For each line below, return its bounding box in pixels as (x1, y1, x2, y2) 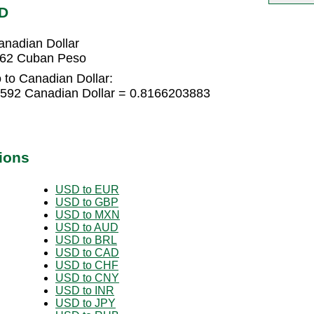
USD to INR (55, 284, 114, 296)
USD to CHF (55, 259, 118, 271)
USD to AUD (55, 221, 118, 233)
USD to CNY (55, 271, 119, 284)
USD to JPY (55, 296, 116, 309)
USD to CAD (55, 246, 119, 259)
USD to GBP (55, 196, 118, 208)
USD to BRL (55, 233, 117, 246)
